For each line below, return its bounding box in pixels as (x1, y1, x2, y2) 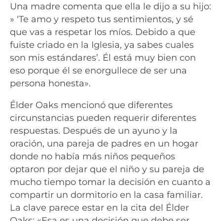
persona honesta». (10, 78, 91, 89)
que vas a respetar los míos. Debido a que (10, 27, 195, 37)
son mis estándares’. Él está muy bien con (10, 52, 196, 63)
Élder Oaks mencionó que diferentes (10, 100, 173, 110)
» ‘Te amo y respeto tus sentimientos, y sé (10, 14, 193, 25)
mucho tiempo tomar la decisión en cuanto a (10, 177, 211, 187)
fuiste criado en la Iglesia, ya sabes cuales (10, 39, 194, 50)
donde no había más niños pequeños (10, 151, 175, 162)
